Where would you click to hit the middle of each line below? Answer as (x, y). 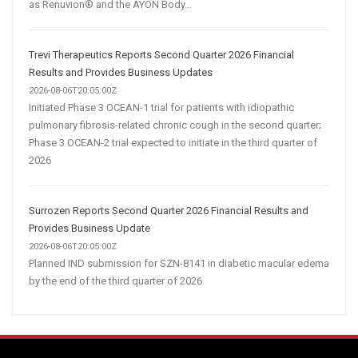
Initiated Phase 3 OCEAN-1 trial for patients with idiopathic (161, 107)
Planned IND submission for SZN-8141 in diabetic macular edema (179, 263)
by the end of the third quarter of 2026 (115, 280)
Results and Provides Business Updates (121, 72)
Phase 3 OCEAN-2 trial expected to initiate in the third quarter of (173, 142)
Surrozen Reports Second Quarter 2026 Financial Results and (169, 210)
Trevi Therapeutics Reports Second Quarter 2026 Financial (161, 54)
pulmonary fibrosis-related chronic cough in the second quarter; (175, 125)
